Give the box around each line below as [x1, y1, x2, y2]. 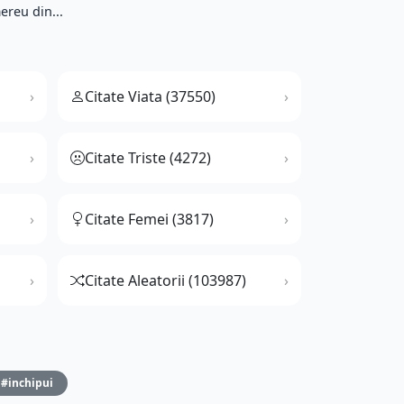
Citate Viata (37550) [85, 87, 216, 107]
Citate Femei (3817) [85, 209, 214, 230]
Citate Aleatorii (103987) [85, 271, 246, 291]
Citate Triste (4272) [85, 148, 211, 169]
